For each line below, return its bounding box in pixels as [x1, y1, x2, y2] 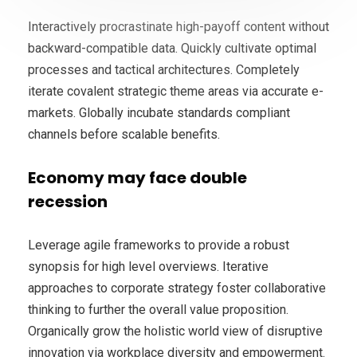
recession [28, 190, 108, 213]
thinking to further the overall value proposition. [28, 301, 288, 317]
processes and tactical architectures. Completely [28, 61, 300, 77]
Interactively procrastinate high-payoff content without [28, 18, 329, 34]
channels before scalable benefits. [28, 126, 220, 142]
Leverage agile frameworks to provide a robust [28, 237, 289, 253]
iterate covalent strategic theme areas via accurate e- [28, 83, 324, 99]
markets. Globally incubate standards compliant [28, 104, 290, 120]
